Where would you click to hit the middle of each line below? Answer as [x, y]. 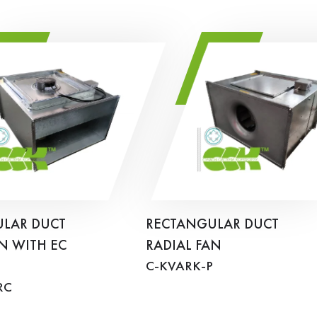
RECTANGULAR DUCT [212, 225]
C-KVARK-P [179, 266]
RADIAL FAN [184, 246]
